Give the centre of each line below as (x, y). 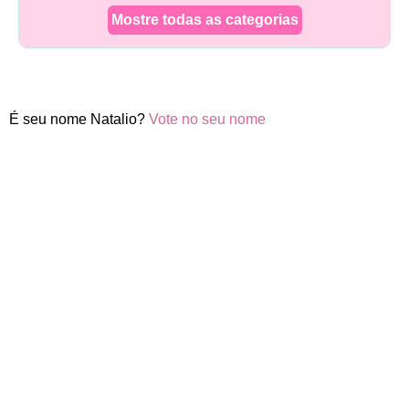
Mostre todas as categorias (204, 20)
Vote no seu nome (207, 119)
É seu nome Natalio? (79, 119)
